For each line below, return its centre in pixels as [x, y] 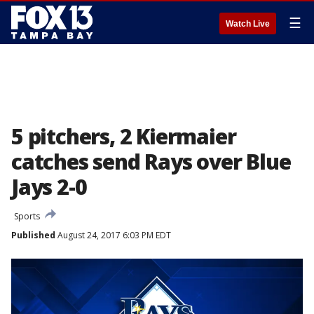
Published [33, 235]
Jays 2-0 [49, 187]
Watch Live [248, 24]
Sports [27, 216]
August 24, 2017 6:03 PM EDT [113, 235]
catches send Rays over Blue [151, 162]
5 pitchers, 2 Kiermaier [124, 136]
